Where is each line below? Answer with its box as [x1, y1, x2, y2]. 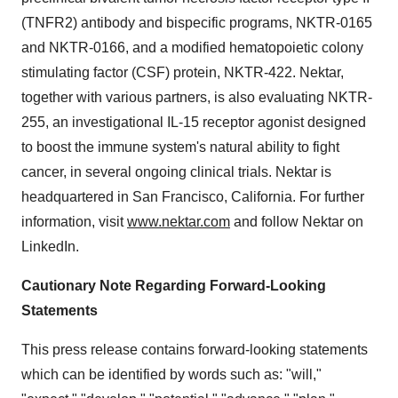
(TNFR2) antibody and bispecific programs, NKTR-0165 [21, 15, 372, 31]
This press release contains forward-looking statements [21, 342, 368, 358]
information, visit [21, 214, 127, 230]
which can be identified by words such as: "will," [21, 367, 322, 383]
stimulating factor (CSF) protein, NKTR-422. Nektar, [21, 65, 344, 81]
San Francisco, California [132, 189, 292, 205]
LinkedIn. [21, 239, 79, 255]
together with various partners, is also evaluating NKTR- [21, 90, 372, 106]
